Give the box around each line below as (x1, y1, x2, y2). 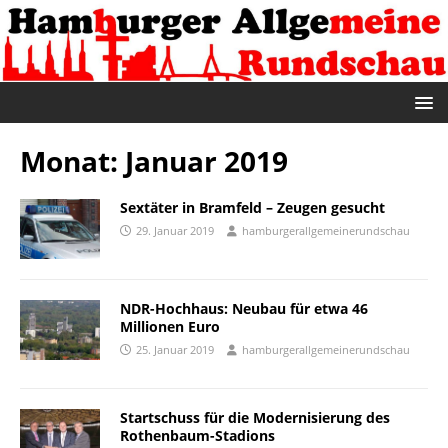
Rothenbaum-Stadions (120, 425, 275, 445)
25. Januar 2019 (136, 341, 214, 357)
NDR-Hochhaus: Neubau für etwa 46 (120, 298, 368, 318)
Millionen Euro (120, 316, 220, 336)
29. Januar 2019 (136, 222, 214, 238)
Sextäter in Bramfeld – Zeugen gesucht (120, 197, 385, 217)
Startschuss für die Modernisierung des (120, 407, 390, 427)
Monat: (20, 141, 125, 180)
